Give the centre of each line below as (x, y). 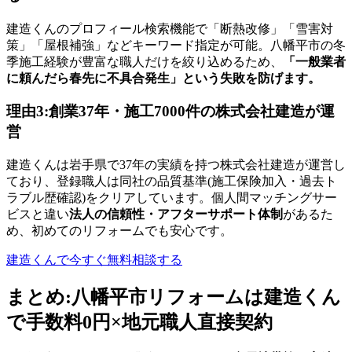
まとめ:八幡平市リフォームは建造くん (174, 297)
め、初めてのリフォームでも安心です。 (119, 231)
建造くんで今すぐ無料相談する (94, 260)
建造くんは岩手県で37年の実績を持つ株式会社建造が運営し (176, 165)
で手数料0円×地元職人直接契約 (139, 323)
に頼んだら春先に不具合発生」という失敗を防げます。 (163, 78)
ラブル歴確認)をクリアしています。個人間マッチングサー (172, 198)
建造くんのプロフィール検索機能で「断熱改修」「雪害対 (170, 28)
